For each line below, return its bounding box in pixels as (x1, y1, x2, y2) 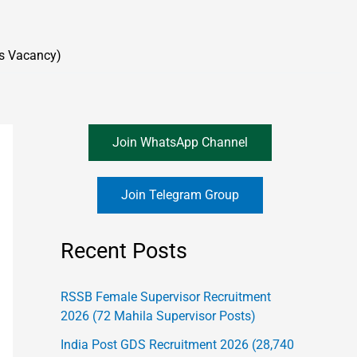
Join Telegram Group (121, 187, 239, 202)
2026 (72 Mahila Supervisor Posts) (61, 308, 256, 324)
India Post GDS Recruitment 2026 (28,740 (61, 337, 294, 353)
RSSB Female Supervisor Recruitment (61, 289, 271, 305)
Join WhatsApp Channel (112, 135, 248, 150)
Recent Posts (61, 238, 187, 264)
